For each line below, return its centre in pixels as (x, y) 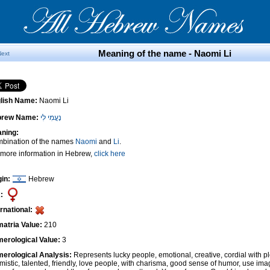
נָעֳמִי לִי (51, 118)
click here (110, 154)
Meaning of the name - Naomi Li (165, 53)
